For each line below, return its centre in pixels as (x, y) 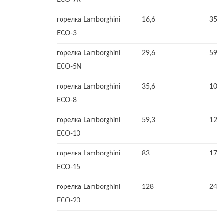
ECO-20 (69, 201)
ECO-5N (69, 67)
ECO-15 (69, 167)
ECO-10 (69, 134)
